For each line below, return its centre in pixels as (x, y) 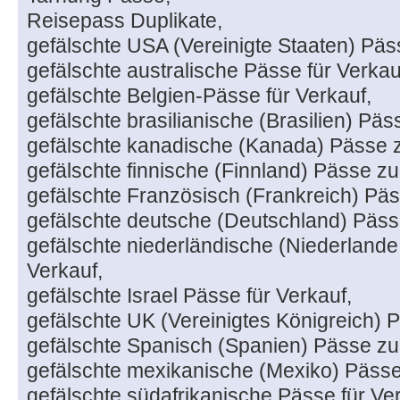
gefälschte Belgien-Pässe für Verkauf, (199, 96)
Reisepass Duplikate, (125, 21)
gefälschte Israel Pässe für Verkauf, (189, 296)
